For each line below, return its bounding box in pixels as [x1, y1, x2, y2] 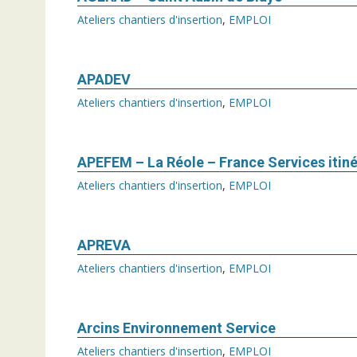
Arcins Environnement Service [77, 320, 276, 336]
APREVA [77, 237, 131, 253]
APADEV [77, 71, 131, 88]
